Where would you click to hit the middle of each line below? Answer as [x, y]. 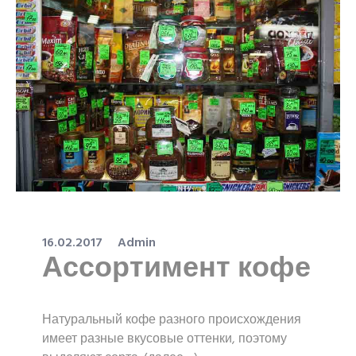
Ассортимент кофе [176, 269]
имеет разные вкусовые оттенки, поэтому [164, 339]
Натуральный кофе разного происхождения [172, 320]
